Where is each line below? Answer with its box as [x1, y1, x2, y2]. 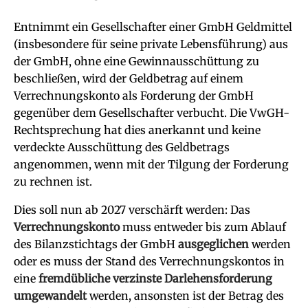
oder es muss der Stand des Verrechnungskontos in [14, 254, 285, 268]
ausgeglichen [178, 237, 252, 251]
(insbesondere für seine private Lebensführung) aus [14, 37, 288, 51]
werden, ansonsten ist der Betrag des [89, 289, 284, 302]
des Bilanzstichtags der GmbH [14, 237, 178, 251]
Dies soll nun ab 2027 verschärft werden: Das [14, 203, 250, 217]
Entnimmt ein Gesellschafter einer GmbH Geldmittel [14, 20, 292, 34]
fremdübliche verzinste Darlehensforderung [38, 272, 272, 285]
